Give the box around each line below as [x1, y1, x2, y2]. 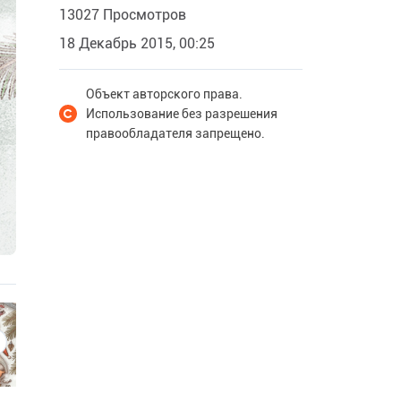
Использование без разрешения [86, 107, 277, 121]
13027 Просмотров [59, 6, 186, 23]
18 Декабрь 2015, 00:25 [59, 35, 215, 52]
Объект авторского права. [86, 87, 243, 101]
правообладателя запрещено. [86, 126, 265, 141]
